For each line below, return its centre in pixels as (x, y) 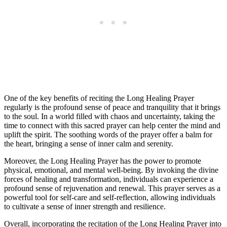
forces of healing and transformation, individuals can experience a (109, 179)
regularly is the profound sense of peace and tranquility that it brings (112, 107)
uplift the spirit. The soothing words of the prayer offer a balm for (108, 135)
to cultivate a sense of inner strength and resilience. (85, 207)
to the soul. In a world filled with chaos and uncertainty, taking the (109, 117)
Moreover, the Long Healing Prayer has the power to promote (103, 161)
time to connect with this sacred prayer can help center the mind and (112, 126)
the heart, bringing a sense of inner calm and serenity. (89, 144)
